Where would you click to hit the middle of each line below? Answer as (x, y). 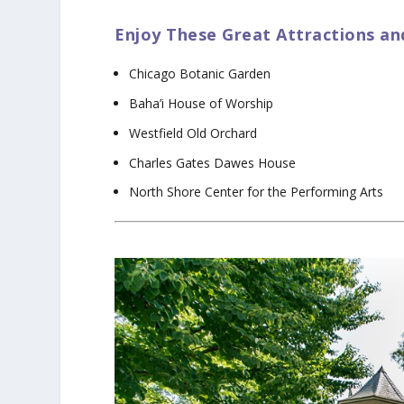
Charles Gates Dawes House (213, 162)
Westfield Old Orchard (193, 133)
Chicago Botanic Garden (200, 74)
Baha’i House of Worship (202, 104)
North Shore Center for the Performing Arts (257, 192)
